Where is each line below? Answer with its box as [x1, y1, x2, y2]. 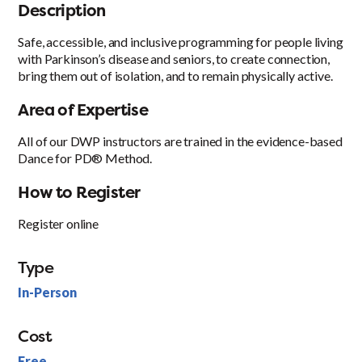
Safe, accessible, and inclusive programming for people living [18, 34, 343, 50]
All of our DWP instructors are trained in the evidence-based [18, 133, 343, 149]
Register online [18, 216, 99, 232]
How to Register [18, 181, 141, 204]
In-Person [18, 284, 77, 301]
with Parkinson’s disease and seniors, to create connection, [18, 51, 330, 67]
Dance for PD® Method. [18, 150, 153, 166]
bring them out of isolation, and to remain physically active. [18, 68, 333, 84]
